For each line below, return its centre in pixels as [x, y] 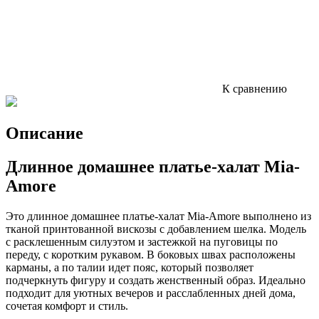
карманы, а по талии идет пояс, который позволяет [130, 267]
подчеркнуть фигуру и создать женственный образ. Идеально [156, 280]
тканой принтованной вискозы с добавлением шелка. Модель [156, 229]
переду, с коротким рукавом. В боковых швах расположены [151, 254]
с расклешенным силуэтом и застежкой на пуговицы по [142, 241]
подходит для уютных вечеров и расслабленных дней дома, [151, 293]
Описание [45, 133]
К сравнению [253, 88]
